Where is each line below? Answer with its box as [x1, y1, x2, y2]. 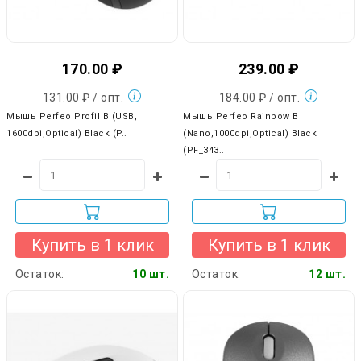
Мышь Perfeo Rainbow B [183, 111, 299, 122]
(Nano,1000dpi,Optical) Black [183, 128, 317, 139]
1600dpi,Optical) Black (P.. [6, 128, 127, 139]
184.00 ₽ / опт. [218, 91, 303, 105]
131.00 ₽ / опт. [42, 91, 127, 105]
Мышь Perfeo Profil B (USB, [6, 111, 137, 122]
